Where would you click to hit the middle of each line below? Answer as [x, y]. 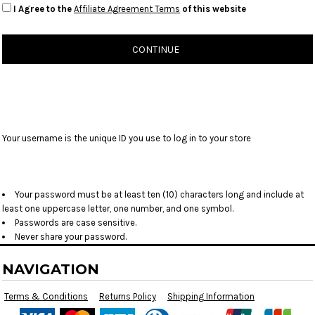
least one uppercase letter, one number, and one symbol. [118, 208]
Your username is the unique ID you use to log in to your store [127, 138]
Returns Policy [128, 296]
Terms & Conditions [46, 296]
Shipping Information [211, 296]
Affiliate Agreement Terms [127, 9]
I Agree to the [44, 9]
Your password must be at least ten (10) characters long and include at [159, 194]
